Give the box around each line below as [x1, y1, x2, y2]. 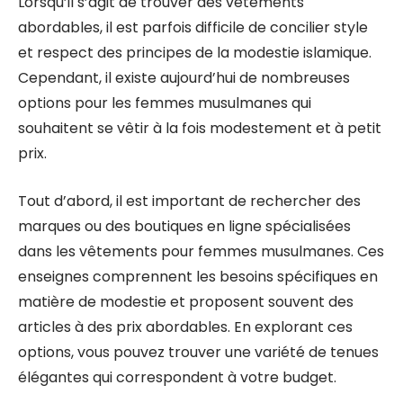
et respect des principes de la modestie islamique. [18, 42, 372, 63]
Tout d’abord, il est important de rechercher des [18, 191, 361, 211]
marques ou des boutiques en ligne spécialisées [18, 216, 351, 237]
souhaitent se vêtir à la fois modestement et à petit [18, 118, 381, 139]
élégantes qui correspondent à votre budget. [18, 367, 336, 388]
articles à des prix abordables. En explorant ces [18, 317, 353, 337]
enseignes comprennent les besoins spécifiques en [18, 266, 378, 287]
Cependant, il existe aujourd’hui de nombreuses [18, 67, 350, 88]
